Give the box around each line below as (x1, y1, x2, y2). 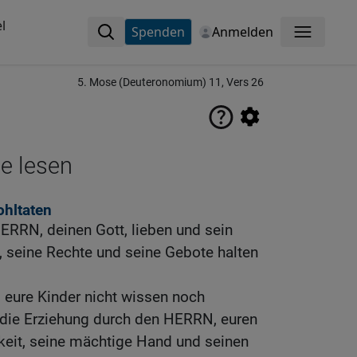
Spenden (131, 23, 185, 41)
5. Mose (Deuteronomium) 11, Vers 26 (77, 76, 264, 89)
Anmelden (211, 23, 273, 41)
